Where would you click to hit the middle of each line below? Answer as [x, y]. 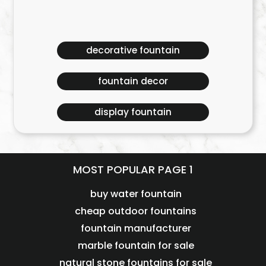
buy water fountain [136, 194]
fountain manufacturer [136, 229]
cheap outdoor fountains [136, 211]
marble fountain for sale [136, 246]
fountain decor [133, 81]
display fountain [133, 112]
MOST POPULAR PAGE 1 [133, 170]
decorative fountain [133, 50]
